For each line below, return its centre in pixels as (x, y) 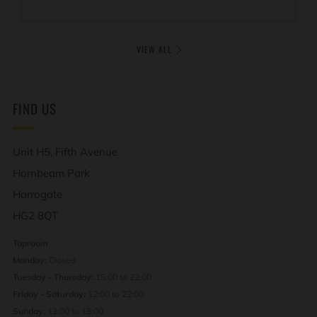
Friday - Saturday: (50, 294)
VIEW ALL (154, 50)
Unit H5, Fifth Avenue (65, 152)
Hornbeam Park (51, 173)
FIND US (35, 109)
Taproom (30, 243)
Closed (62, 260)
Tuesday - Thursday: (53, 277)
